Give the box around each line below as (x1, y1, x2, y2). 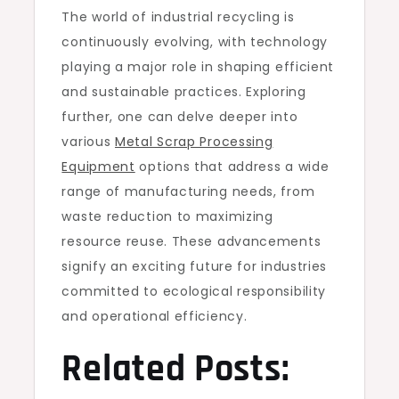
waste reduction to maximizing (61, 208, 273, 225)
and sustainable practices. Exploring (61, 83, 306, 101)
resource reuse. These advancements (61, 232, 322, 250)
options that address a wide (134, 158, 330, 175)
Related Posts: (61, 346, 290, 394)
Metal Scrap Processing (115, 133, 273, 151)
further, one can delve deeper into (61, 108, 298, 126)
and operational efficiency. (61, 307, 248, 325)
